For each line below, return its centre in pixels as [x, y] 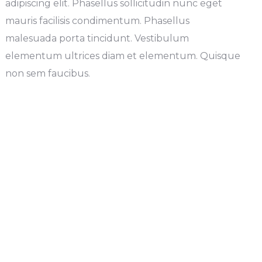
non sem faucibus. [47, 73]
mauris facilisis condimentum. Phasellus [97, 21]
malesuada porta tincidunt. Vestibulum [97, 38]
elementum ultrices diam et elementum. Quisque [123, 56]
